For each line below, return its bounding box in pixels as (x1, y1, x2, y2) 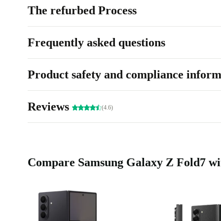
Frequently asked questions (28, 36, 165, 49)
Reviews (28, 100, 72, 113)
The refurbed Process (28, 4, 137, 17)
